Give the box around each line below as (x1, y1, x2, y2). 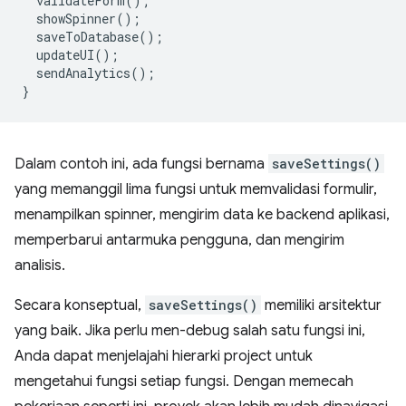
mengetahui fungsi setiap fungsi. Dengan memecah (14, 372, 353, 391)
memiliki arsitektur (261, 296, 382, 315)
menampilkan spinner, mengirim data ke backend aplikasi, (14, 206, 390, 225)
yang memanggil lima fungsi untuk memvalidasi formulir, (14, 180, 377, 199)
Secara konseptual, (14, 296, 145, 315)
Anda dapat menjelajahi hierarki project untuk (14, 347, 313, 366)
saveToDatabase (36, 28, 139, 46)
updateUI (36, 46, 94, 64)
